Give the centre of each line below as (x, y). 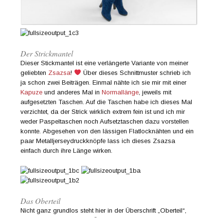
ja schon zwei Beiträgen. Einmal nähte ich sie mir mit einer (104, 82)
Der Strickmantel (47, 53)
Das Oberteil (41, 200)
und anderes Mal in (72, 92)
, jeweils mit (155, 92)
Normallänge (120, 92)
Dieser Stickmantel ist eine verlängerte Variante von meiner (105, 63)
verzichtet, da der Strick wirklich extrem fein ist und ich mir (103, 111)
